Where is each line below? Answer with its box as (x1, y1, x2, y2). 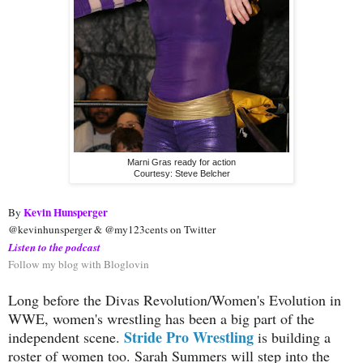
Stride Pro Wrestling (124, 326, 254, 348)
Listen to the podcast (8, 239, 100, 254)
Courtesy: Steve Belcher (133, 169, 230, 179)
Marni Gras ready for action (127, 157, 236, 168)
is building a (254, 327, 331, 347)
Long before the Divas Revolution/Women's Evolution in (8, 289, 341, 310)
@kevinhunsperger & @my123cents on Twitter (8, 221, 216, 237)
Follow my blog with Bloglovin (8, 256, 149, 271)
